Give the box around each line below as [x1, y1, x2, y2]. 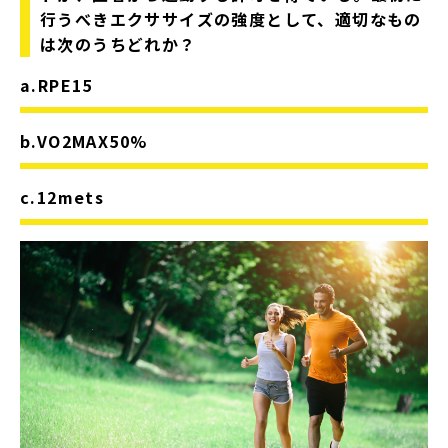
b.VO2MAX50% [20, 129, 148, 154]
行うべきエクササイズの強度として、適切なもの [40, 7, 422, 32]
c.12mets [20, 185, 105, 210]
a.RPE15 [20, 73, 93, 98]
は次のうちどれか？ [40, 32, 197, 57]
